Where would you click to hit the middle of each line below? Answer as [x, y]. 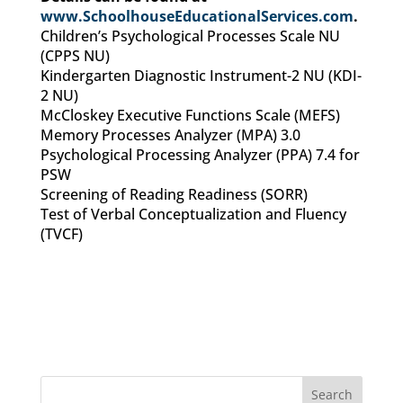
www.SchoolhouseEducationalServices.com [197, 16]
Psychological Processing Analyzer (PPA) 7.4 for [200, 155]
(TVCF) [61, 234]
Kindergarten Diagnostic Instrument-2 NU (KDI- [201, 76]
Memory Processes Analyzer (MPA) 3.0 [170, 135]
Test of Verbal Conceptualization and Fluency [193, 214]
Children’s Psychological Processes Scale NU [190, 36]
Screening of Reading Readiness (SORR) [174, 194]
